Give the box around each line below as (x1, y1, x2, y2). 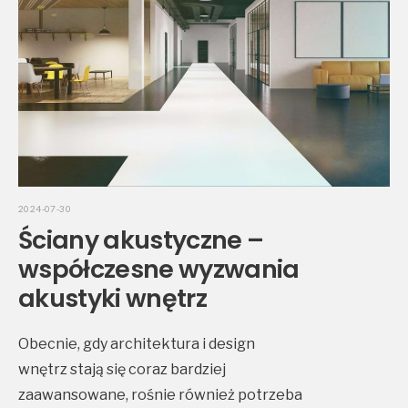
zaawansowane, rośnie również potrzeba (18, 386, 302, 404)
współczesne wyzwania (18, 252, 300, 287)
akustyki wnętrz (18, 281, 207, 316)
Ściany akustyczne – (18, 223, 264, 258)
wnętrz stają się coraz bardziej (18, 361, 226, 379)
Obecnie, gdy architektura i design (18, 335, 255, 353)
